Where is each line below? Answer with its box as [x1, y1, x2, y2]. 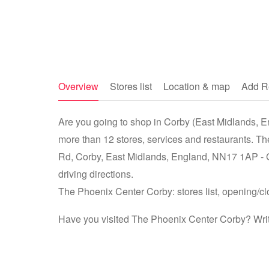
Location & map [163, 79, 230, 93]
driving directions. [58, 167, 133, 181]
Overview [58, 79, 98, 93]
